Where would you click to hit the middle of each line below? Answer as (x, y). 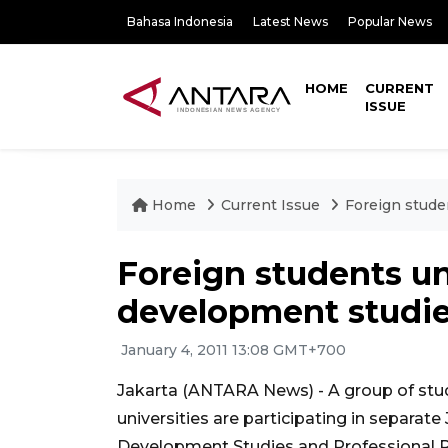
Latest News (290, 21)
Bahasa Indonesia (180, 21)
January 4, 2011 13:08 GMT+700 (231, 350)
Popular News (390, 21)
